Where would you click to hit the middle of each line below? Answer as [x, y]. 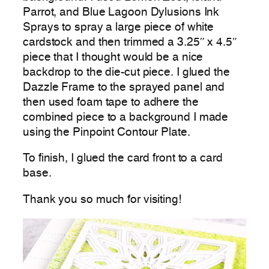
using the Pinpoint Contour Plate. [107, 132]
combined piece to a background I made [126, 117]
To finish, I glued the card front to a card [123, 159]
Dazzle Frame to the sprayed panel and [124, 87]
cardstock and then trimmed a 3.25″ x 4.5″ [130, 42]
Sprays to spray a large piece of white [119, 27]
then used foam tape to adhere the [111, 102]
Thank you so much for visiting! [102, 200]
